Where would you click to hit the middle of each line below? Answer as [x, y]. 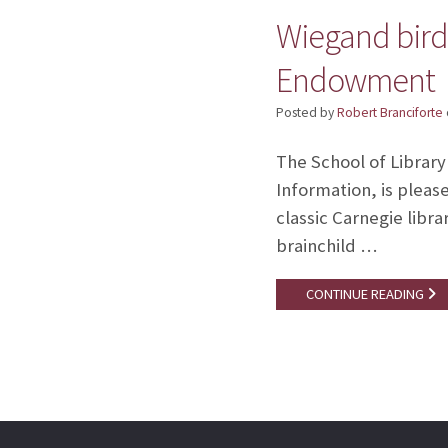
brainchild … [326, 246]
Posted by [306, 112]
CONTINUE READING [366, 294]
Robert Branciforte [389, 112]
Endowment [355, 80]
